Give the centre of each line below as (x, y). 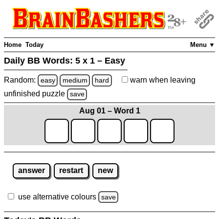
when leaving (171, 80)
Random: (21, 80)
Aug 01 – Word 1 (109, 110)
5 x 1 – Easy (100, 61)
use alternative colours (57, 197)
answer (31, 171)
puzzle (55, 94)
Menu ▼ (203, 45)
